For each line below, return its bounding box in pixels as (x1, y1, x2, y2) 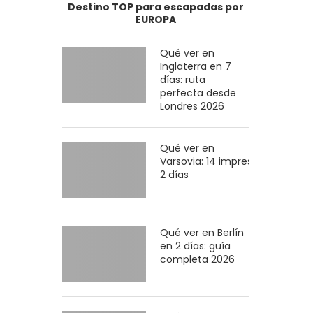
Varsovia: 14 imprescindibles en (160, 154, 311, 168)
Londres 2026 (160, 99, 225, 113)
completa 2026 (160, 252, 235, 266)
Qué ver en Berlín (160, 226, 245, 240)
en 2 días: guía (160, 239, 231, 253)
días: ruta (160, 73, 206, 87)
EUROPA (135, 13, 176, 27)
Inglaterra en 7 (160, 59, 232, 73)
